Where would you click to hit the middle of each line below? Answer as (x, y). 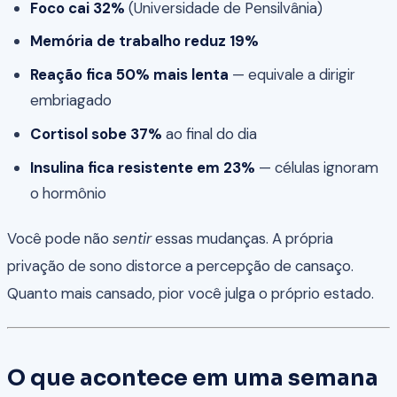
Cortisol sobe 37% (96, 133)
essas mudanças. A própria (242, 239)
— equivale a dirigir (292, 75)
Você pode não (60, 239)
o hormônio (68, 193)
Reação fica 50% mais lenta (129, 75)
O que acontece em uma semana (193, 378)
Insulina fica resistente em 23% (142, 167)
